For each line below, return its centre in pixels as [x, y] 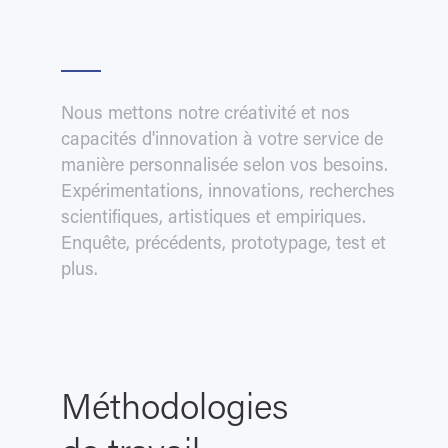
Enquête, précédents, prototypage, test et [223, 245]
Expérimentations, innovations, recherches [227, 193]
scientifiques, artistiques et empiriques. [213, 219]
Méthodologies [174, 411]
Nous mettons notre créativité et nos [205, 115]
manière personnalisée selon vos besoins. [224, 167]
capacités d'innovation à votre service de [221, 141]
